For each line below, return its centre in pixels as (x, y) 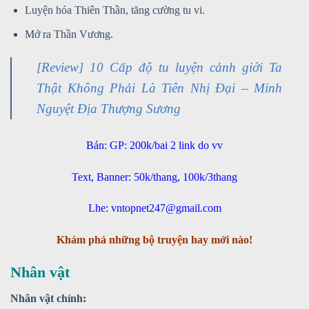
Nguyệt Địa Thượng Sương (109, 108)
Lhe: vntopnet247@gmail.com (154, 208)
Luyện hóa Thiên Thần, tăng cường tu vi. (114, 10)
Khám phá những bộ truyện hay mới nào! (154, 240)
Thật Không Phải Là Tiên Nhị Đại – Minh (159, 88)
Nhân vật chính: (48, 298)
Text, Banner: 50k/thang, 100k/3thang (154, 177)
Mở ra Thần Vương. (69, 34)
